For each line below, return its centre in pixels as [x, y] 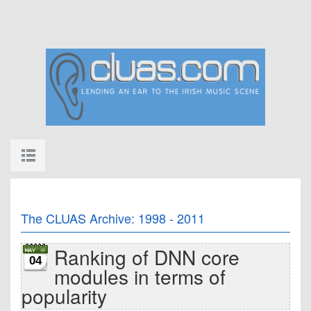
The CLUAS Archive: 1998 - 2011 [113, 218]
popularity [64, 296]
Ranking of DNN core [147, 257]
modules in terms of [140, 276]
